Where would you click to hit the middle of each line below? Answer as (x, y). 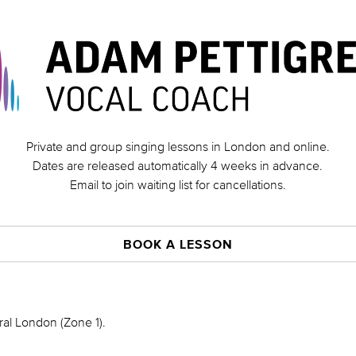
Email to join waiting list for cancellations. (178, 184)
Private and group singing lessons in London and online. (178, 146)
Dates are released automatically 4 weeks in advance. (178, 165)
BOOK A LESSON (178, 244)
